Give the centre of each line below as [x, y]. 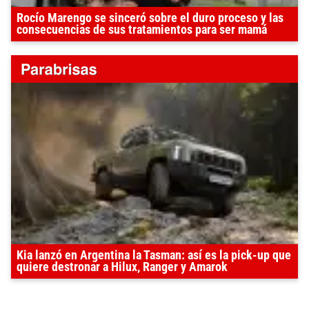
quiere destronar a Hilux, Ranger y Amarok [122, 267]
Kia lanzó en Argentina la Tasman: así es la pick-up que [154, 256]
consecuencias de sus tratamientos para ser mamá [142, 30]
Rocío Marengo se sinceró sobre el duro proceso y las [150, 18]
